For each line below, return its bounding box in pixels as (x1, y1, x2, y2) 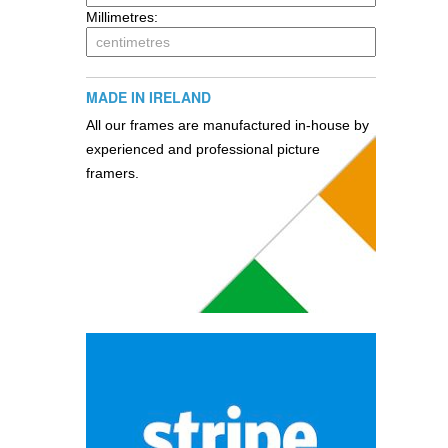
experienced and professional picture (86, 140, 320, 157)
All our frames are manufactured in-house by (86, 116, 369, 133)
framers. (86, 164, 139, 181)
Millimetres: (86, 8, 158, 25)
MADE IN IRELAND (86, 86, 211, 107)
